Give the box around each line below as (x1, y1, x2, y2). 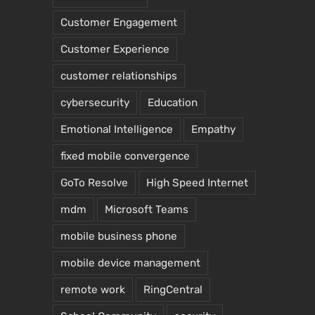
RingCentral (143, 283, 202, 296)
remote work (60, 283, 125, 296)
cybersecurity (60, 96, 129, 109)
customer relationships (60, 69, 177, 82)
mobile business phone (60, 229, 177, 243)
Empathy (191, 122, 236, 136)
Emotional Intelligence (60, 122, 173, 136)
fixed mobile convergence (60, 149, 190, 162)
